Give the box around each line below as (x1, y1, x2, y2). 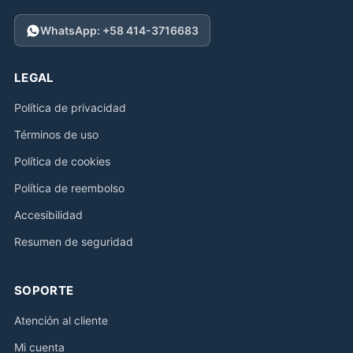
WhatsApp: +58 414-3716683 (40, 24, 199, 37)
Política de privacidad (14, 101, 126, 114)
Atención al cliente (14, 314, 108, 327)
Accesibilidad (14, 208, 83, 221)
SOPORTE (14, 283, 74, 298)
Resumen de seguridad (14, 235, 133, 248)
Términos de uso (14, 128, 98, 141)
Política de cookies (14, 154, 110, 168)
